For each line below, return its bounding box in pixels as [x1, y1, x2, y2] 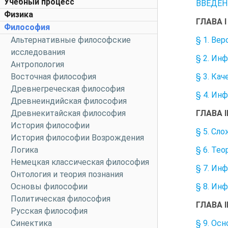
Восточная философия [11, 72, 96, 81]
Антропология [11, 60, 64, 69]
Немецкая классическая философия [11, 157, 149, 167]
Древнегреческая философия [11, 84, 125, 94]
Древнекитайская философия [11, 108, 126, 118]
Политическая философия [11, 194, 110, 204]
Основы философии [11, 182, 88, 191]
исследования [11, 47, 65, 57]
